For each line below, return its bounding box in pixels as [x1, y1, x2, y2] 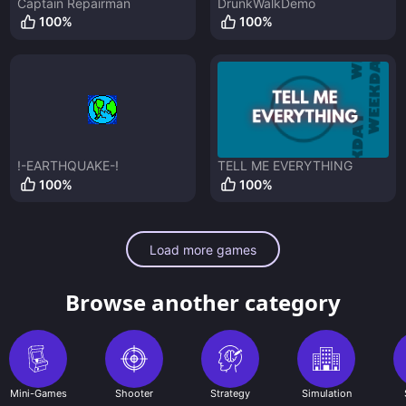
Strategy [210, 387, 250, 401]
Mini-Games [9, 387, 67, 401]
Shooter [115, 387, 153, 401]
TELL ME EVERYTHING [217, 158, 353, 174]
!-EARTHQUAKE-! [16, 158, 119, 174]
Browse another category [65, 287, 341, 318]
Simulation [301, 387, 352, 401]
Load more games [150, 241, 256, 257]
